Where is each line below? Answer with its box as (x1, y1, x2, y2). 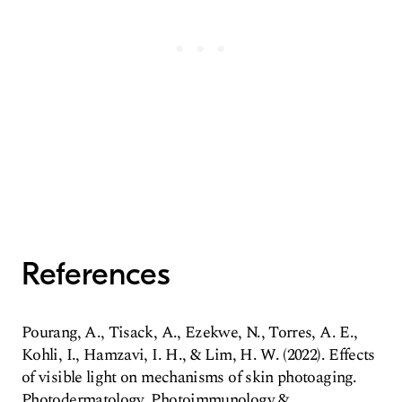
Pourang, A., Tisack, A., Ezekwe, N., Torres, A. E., (22, 320, 358, 345)
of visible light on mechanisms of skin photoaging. (22, 365, 356, 389)
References (22, 256, 170, 293)
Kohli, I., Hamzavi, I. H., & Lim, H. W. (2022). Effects (22, 343, 375, 367)
